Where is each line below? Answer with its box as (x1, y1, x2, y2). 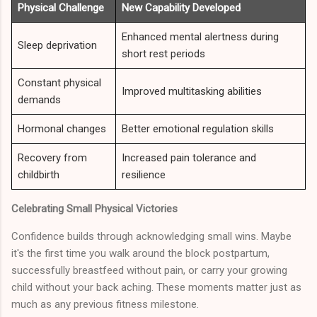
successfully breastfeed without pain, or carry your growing (11, 263, 287, 277)
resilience (122, 168, 166, 181)
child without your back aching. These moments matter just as (11, 280, 301, 294)
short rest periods (122, 47, 205, 60)
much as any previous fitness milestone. (11, 297, 199, 311)
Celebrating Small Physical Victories (11, 202, 178, 215)
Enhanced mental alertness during (122, 30, 279, 43)
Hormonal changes (18, 122, 106, 135)
